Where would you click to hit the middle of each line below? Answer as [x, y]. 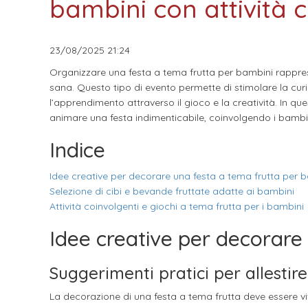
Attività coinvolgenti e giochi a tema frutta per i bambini [177, 206]
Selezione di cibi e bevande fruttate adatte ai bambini [172, 191]
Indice [77, 150]
